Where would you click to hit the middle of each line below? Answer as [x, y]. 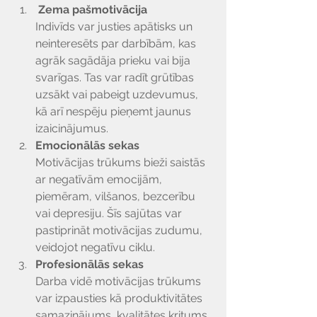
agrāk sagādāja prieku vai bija [114, 60]
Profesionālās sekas [90, 264]
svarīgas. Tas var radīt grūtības [116, 77]
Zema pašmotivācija [93, 10]
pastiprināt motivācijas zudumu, [120, 230]
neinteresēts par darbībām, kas [117, 44]
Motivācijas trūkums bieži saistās [122, 162]
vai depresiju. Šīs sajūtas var [110, 213]
